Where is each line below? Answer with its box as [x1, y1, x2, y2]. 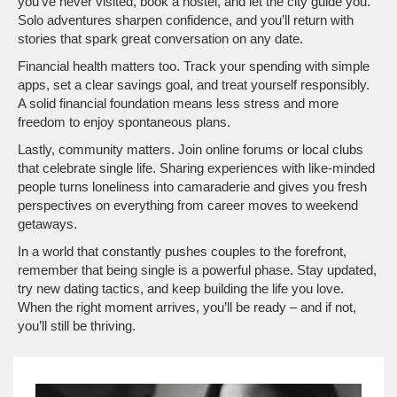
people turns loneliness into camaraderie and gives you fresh [18, 179, 367, 194]
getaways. [18, 216, 77, 231]
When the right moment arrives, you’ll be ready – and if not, [18, 300, 356, 315]
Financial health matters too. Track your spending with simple [18, 58, 370, 74]
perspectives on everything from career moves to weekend [18, 198, 358, 213]
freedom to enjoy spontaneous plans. [18, 114, 230, 129]
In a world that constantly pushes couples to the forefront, [18, 244, 346, 259]
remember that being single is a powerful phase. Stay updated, [18, 262, 377, 277]
